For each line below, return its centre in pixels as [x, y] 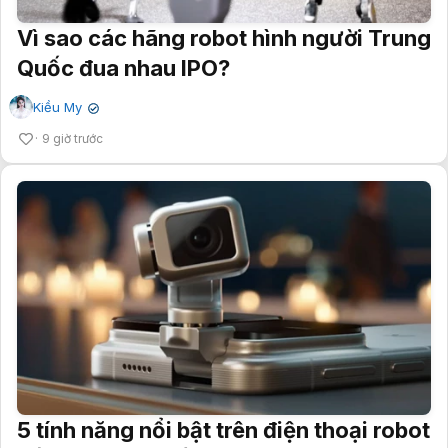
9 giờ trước [72, 139]
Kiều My [57, 107]
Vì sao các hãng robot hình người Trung [224, 38]
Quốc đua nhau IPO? [123, 68]
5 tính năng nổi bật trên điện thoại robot [223, 430]
